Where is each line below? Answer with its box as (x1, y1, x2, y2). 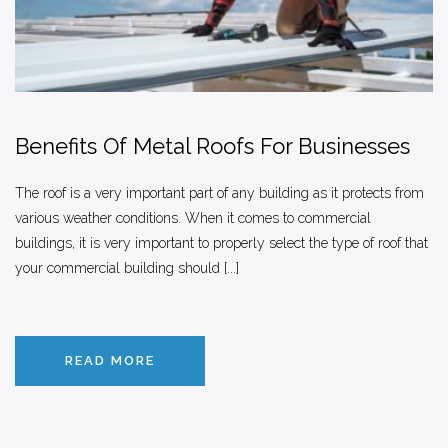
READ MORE (65, 353, 155, 369)
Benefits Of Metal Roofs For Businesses (15, 133, 410, 160)
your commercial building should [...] (15, 260, 239, 277)
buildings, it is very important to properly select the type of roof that (15, 235, 428, 252)
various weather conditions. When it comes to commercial (15, 210, 371, 227)
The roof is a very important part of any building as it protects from (15, 185, 424, 202)
